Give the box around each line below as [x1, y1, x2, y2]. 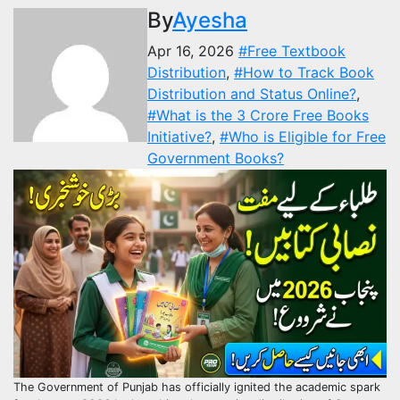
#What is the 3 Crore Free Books [147, 106, 369, 124]
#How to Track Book [234, 63, 374, 81]
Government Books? [147, 149, 284, 167]
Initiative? [147, 128, 212, 146]
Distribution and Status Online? [147, 85, 356, 103]
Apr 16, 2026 [147, 42, 238, 60]
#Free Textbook [238, 42, 346, 60]
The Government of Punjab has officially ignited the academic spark [13, 380, 380, 395]
